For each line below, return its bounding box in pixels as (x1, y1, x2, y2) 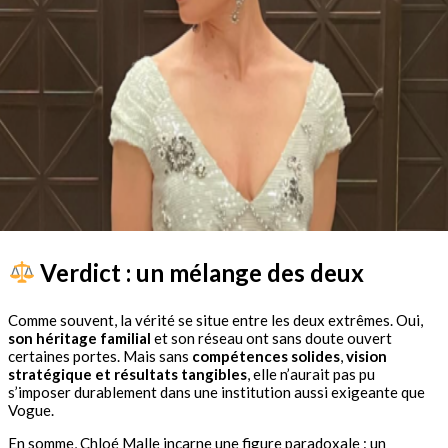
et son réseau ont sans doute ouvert (151, 328, 392, 347)
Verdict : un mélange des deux (35, 257, 365, 287)
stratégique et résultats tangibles (8, 364, 247, 383)
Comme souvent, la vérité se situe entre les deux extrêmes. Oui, (8, 310, 423, 329)
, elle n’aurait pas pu (247, 364, 375, 383)
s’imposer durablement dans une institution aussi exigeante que (8, 382, 425, 401)
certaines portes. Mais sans (8, 346, 192, 365)
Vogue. (8, 400, 54, 419)
